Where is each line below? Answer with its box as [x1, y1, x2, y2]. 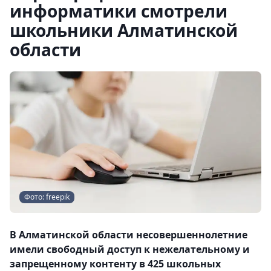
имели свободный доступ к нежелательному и [10, 243, 250, 256]
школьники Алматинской [10, 19, 238, 42]
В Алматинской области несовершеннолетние [10, 228, 247, 241]
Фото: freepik [24, 192, 70, 202]
